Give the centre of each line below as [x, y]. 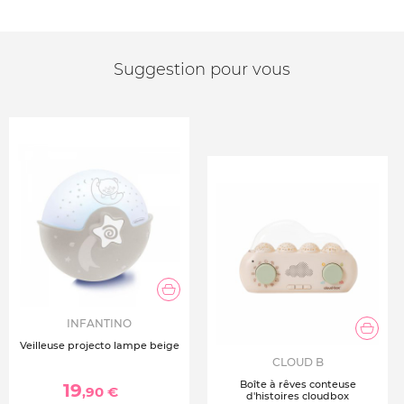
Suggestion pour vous [202, 69]
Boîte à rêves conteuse [298, 384]
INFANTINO [99, 323]
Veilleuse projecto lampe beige [99, 345]
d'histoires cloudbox [298, 396]
